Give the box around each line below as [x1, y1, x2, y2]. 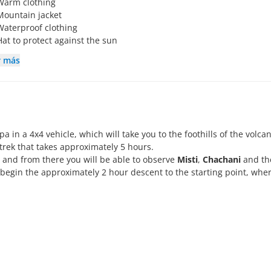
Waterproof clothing [4, 22, 78, 34]
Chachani [203, 154, 241, 166]
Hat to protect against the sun [2, 34, 118, 47]
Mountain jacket [4, 9, 62, 21]
